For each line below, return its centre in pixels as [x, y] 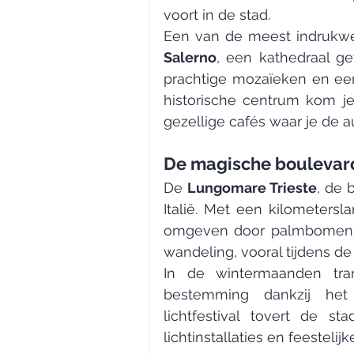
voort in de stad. [217, 15]
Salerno [190, 58]
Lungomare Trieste [252, 188]
